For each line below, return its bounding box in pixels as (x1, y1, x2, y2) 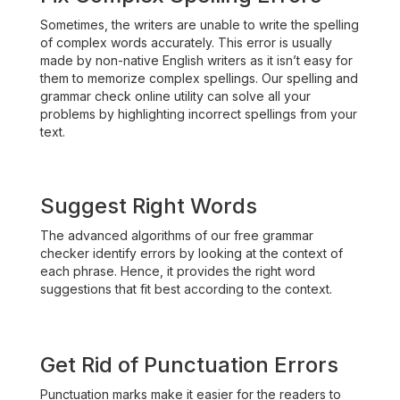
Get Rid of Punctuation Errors (40, 352, 338, 378)
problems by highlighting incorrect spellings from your (40, 106, 357, 121)
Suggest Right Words (40, 193, 257, 219)
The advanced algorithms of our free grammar (40, 228, 313, 243)
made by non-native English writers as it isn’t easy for (40, 53, 353, 68)
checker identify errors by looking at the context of (40, 246, 343, 261)
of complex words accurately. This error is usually (40, 35, 332, 50)
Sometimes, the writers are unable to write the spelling (40, 17, 359, 32)
